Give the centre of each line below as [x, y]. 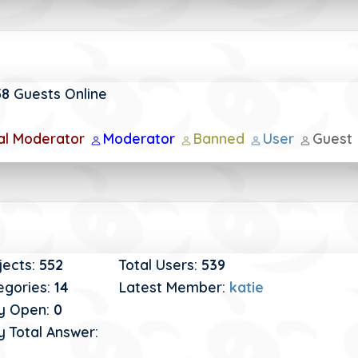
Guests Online [61, 93]
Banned [221, 138]
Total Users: [161, 265]
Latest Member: [175, 287]
